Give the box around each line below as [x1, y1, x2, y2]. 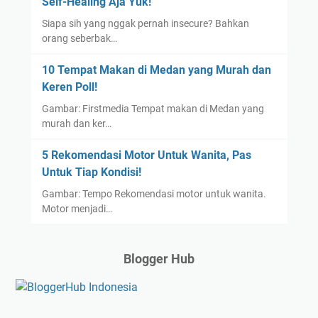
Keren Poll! [41, 80, 97, 94]
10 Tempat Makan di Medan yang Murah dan [41, 63, 271, 77]
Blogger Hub [124, 251, 194, 267]
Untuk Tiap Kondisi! [41, 165, 141, 180]
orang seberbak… [41, 33, 117, 45]
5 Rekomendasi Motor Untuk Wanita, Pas [41, 148, 251, 163]
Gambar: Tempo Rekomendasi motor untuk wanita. [41, 188, 266, 200]
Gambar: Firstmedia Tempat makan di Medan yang [41, 103, 264, 115]
